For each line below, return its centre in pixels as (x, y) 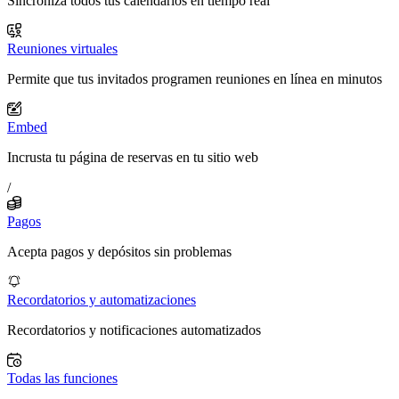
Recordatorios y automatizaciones (102, 300)
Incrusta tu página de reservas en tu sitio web (133, 158)
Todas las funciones (62, 379)
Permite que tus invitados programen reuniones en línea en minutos (195, 79)
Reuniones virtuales (62, 49)
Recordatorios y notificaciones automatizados (134, 330)
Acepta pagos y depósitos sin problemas (119, 252)
